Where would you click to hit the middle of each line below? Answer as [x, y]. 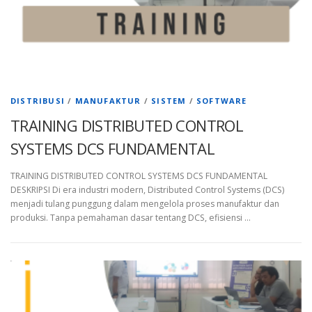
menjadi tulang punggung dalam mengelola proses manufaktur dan [145, 203]
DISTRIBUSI [38, 100]
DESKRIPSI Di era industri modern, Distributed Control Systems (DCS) [147, 189]
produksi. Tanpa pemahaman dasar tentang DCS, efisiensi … [131, 217]
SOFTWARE [222, 100]
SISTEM [169, 100]
